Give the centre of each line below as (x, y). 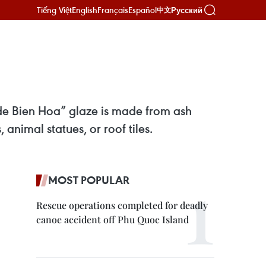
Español (142, 10)
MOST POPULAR (89, 180)
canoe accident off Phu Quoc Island (113, 219)
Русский (187, 10)
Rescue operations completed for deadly (122, 205)
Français (113, 10)
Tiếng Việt (54, 10)
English (85, 10)
